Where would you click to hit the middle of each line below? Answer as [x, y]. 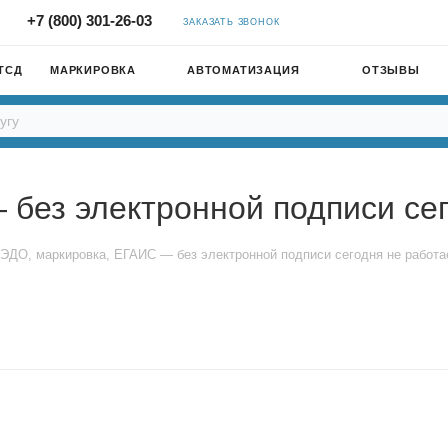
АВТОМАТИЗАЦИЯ [243, 70]
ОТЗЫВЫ [391, 70]
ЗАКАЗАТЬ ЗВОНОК [231, 22]
